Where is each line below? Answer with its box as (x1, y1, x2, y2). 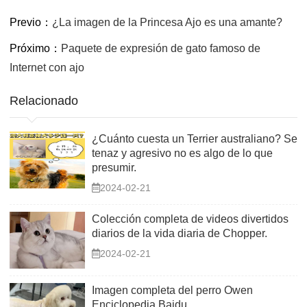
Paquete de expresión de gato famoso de (61, 42, 260, 54)
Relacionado (10, 94, 78, 108)
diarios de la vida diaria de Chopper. (92, 228, 267, 239)
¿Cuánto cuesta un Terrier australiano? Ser (92, 133, 301, 145)
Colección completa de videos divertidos (92, 213, 288, 225)
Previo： (10, 16, 52, 28)
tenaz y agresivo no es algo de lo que (92, 147, 273, 159)
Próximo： (10, 42, 61, 54)
